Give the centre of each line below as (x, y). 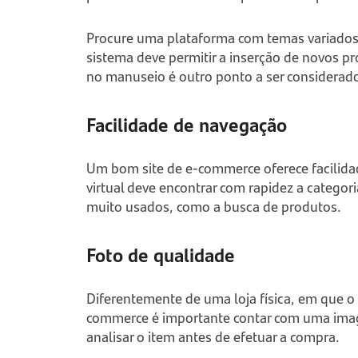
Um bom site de (135, 168)
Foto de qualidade (160, 254)
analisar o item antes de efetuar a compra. (213, 336)
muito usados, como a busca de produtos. (213, 206)
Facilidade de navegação (186, 124)
